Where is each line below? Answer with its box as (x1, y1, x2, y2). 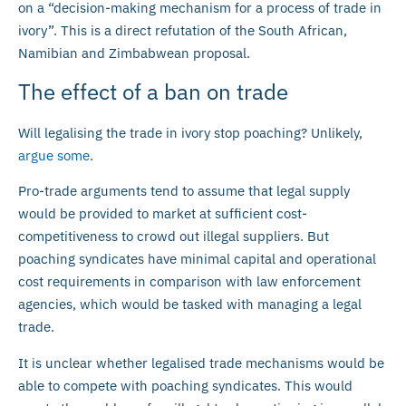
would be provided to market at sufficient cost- (18, 205, 307, 223)
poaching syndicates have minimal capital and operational (18, 250, 376, 268)
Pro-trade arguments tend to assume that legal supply (18, 182, 350, 200)
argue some (18, 147, 90, 165)
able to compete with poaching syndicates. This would (18, 376, 353, 394)
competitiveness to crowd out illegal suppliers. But (18, 227, 329, 246)
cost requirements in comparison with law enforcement (18, 273, 361, 291)
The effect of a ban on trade (18, 77, 288, 107)
